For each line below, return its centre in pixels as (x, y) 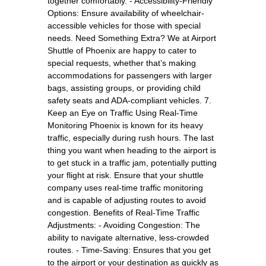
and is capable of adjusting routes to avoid (127, 200)
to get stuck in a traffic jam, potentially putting (132, 162)
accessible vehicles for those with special (124, 25)
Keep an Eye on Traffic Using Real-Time (123, 113)
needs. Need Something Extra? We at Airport (132, 38)
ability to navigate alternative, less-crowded (128, 237)
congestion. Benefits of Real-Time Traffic (123, 212)
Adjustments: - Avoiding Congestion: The (124, 225)
